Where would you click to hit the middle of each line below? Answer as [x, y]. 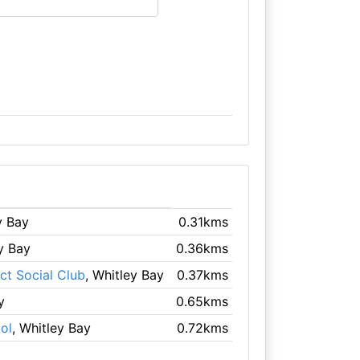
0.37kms [203, 274]
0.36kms [202, 248]
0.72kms [203, 327]
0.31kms [204, 221]
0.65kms [202, 301]
